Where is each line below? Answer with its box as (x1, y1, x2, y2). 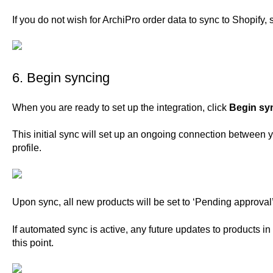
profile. (12, 143, 44, 154)
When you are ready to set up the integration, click (12, 102, 229, 113)
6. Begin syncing (12, 69, 110, 85)
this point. (12, 237, 58, 248)
